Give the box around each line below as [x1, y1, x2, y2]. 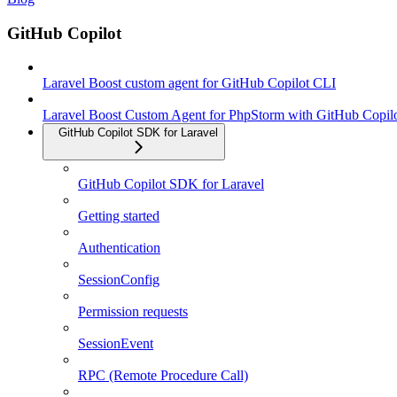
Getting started [78, 208, 160, 224]
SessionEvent [78, 336, 153, 352]
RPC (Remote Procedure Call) [78, 368, 248, 384]
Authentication [78, 240, 160, 256]
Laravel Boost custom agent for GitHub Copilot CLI [43, 75, 336, 91]
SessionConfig [78, 272, 160, 288]
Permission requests [78, 304, 188, 320]
